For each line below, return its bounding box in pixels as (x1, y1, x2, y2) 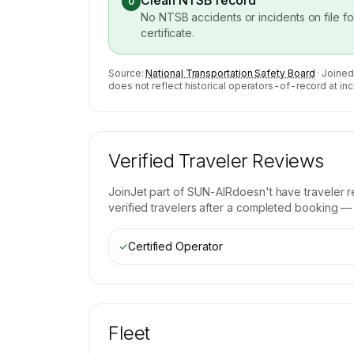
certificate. (141, 26, 195, 40)
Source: (108, 67, 144, 79)
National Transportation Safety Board (145, 67, 315, 79)
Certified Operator (127, 239, 223, 253)
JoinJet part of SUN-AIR (108, 185, 233, 198)
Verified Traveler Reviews (108, 149, 324, 172)
